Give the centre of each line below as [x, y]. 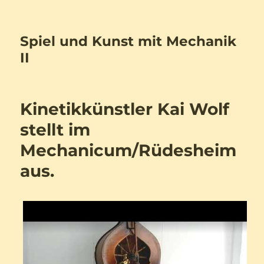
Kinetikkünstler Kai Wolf [125, 109]
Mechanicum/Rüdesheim [128, 150]
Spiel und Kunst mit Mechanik [128, 41]
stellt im [55, 130]
